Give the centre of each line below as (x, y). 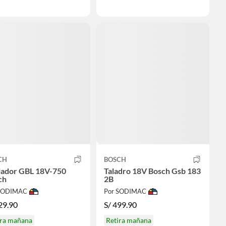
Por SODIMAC (125, 191)
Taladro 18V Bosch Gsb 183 (152, 171)
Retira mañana (128, 220)
